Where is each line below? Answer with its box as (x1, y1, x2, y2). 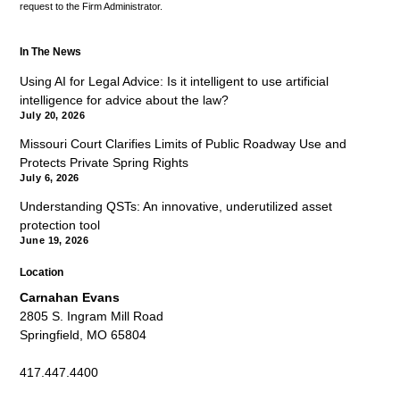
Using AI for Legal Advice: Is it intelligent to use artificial (20, 74, 329, 89)
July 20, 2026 (20, 110, 86, 121)
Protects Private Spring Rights (20, 155, 189, 171)
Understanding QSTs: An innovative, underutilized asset (20, 198, 333, 213)
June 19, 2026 (20, 234, 89, 246)
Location (20, 267, 64, 279)
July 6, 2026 (20, 172, 79, 184)
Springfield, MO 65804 (20, 327, 147, 342)
